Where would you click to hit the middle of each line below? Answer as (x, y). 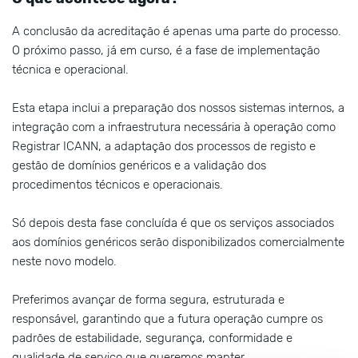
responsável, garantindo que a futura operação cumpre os (167, 319)
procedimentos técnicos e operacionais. (117, 185)
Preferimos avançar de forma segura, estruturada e (148, 300)
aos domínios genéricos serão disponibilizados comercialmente (178, 243)
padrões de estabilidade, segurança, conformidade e (152, 338)
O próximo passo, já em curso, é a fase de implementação (166, 51)
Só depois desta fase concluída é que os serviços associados (173, 223)
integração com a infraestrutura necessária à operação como (174, 127)
